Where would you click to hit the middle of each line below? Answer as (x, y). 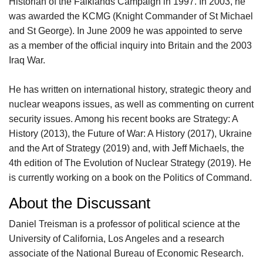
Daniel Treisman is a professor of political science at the (124, 224)
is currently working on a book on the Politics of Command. (130, 178)
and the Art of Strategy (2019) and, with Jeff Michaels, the (127, 148)
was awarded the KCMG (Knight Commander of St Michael (131, 16)
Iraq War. (27, 60)
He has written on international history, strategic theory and (130, 90)
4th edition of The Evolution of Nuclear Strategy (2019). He (130, 163)
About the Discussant (80, 203)
